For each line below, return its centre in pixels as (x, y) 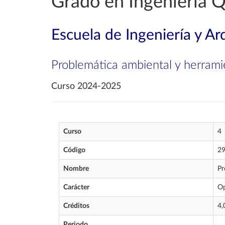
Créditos (76, 206)
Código (74, 150)
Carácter (76, 187)
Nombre (76, 169)
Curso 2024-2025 (86, 86)
